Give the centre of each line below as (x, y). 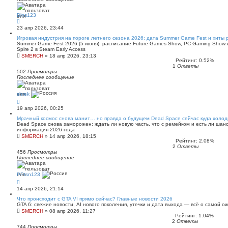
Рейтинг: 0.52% (193, 60)
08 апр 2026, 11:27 (73, 211)
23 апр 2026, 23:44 (40, 28)
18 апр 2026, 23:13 (73, 56)
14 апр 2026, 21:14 (40, 189)
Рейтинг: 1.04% (193, 216)
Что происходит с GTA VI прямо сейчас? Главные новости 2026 (95, 199)
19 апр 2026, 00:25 (40, 108)
